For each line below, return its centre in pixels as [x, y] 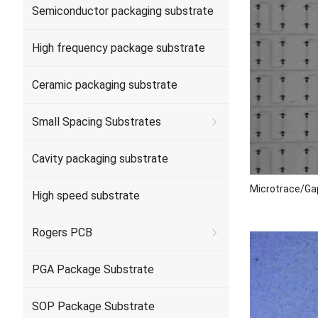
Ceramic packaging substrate [105, 85]
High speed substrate [86, 196]
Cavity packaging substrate [100, 159]
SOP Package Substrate [93, 306]
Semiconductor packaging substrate [123, 11]
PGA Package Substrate [93, 269]
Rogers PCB [62, 232]
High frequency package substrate [119, 48]
